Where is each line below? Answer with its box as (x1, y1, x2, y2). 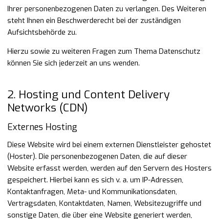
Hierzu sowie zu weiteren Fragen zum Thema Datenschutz (7, 46, 200, 56)
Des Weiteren (162, 4, 206, 14)
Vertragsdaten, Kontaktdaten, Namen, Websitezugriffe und (7, 198, 201, 208)
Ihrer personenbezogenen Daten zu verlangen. (7, 4, 162, 14)
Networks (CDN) (7, 100, 88, 115)
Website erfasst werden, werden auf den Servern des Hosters (7, 163, 212, 173)
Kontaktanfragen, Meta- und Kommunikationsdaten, (7, 187, 177, 197)
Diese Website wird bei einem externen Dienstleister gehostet (7, 140, 211, 150)
